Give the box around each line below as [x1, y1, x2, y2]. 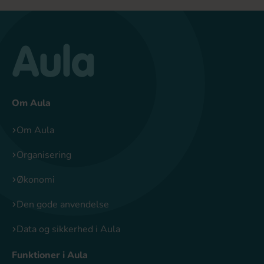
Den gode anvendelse [16, 198, 109, 211]
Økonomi [16, 173, 55, 186]
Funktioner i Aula [12, 249, 88, 262]
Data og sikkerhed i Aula [16, 223, 120, 236]
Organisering [16, 148, 71, 161]
